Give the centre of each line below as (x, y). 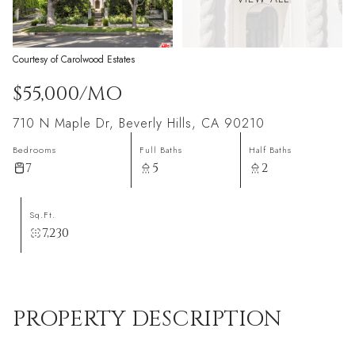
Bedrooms (34, 150)
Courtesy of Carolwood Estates (74, 59)
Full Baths (160, 150)
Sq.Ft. (42, 215)
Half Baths (271, 150)
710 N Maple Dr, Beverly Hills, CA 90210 (139, 123)
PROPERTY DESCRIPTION (147, 319)
